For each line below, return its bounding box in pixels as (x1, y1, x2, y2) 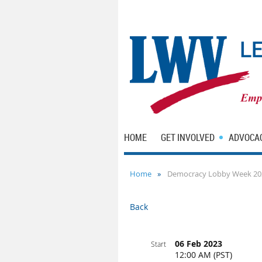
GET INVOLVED (161, 131, 215, 144)
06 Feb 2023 (175, 238, 222, 249)
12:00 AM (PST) (175, 249, 232, 260)
